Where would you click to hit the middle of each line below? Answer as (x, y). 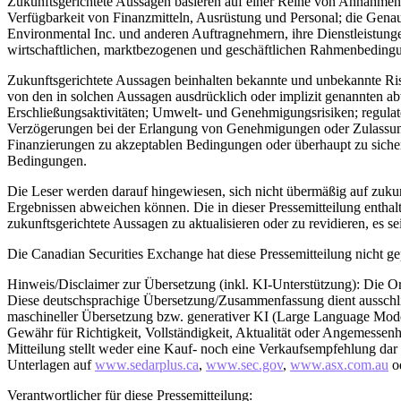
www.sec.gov (244, 364)
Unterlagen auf (51, 364)
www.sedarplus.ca (147, 364)
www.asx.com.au (339, 364)
